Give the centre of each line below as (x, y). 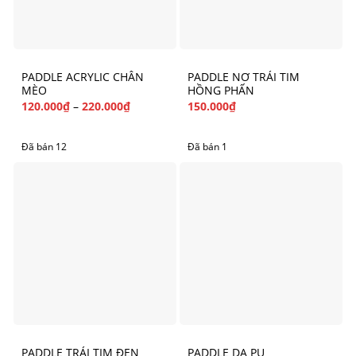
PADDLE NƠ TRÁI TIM (244, 77)
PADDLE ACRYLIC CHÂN (83, 77)
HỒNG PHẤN (221, 91)
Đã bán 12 (44, 146)
